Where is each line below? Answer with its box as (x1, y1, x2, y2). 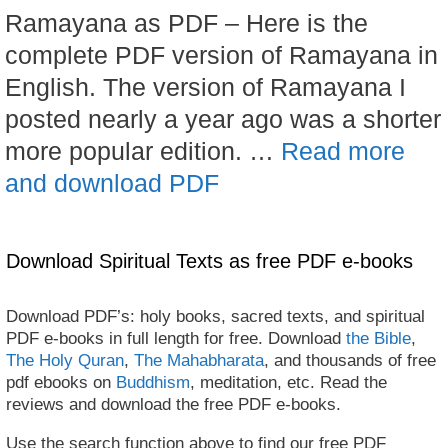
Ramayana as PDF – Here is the (5, 8, 368, 37)
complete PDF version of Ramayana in (5, 40, 438, 69)
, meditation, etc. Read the (190, 372, 387, 392)
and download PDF (5, 168, 219, 197)
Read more (281, 136, 405, 165)
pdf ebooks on (6, 372, 116, 392)
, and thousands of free (264, 350, 436, 370)
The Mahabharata (134, 350, 264, 370)
